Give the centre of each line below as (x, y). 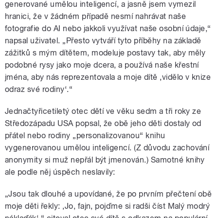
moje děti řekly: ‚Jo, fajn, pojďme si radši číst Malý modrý (108, 206)
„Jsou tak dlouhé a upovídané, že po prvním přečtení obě (109, 194)
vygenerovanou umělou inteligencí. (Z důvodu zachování (107, 147)
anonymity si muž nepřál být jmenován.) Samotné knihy (105, 160)
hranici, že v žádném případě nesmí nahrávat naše (96, 16)
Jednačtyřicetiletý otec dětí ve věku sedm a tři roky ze (103, 111)
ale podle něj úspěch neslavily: (60, 172)
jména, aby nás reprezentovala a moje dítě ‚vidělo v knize (108, 77)
